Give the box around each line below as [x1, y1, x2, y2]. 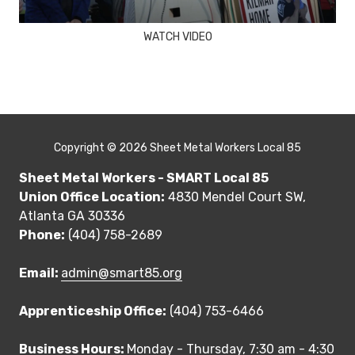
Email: [19, 265, 61, 281]
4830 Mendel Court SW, [165, 189, 306, 205]
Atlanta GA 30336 [19, 208, 125, 224]
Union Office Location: [19, 189, 165, 205]
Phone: [19, 227, 65, 243]
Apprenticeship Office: [19, 303, 166, 319]
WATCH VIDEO [143, 30, 212, 44]
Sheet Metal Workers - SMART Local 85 [19, 170, 269, 186]
